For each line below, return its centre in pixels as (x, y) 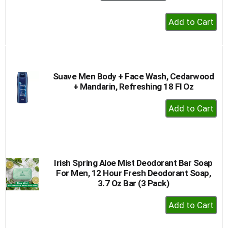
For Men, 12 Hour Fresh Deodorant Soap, (133, 173)
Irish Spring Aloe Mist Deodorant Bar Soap (133, 163)
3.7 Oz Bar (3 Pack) (133, 183)
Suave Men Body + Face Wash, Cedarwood (133, 76)
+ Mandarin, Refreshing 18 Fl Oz (133, 86)
